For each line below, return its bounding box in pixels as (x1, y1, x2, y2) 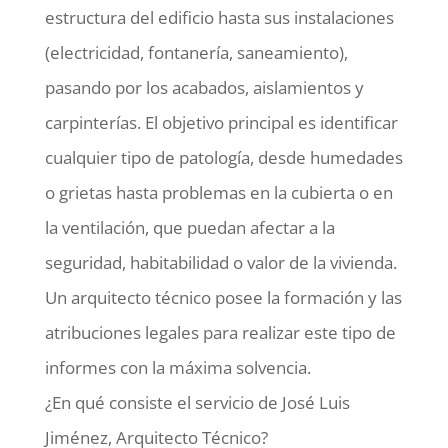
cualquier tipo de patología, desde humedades (44, 145, 403, 169)
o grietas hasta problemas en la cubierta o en (44, 180, 393, 204)
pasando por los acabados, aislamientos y (44, 75, 364, 99)
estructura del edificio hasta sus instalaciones (44, 5, 394, 29)
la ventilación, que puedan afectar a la (44, 215, 335, 239)
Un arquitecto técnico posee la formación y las (44, 285, 402, 309)
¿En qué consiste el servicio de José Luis (44, 390, 350, 414)
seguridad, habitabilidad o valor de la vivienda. (44, 250, 397, 274)
